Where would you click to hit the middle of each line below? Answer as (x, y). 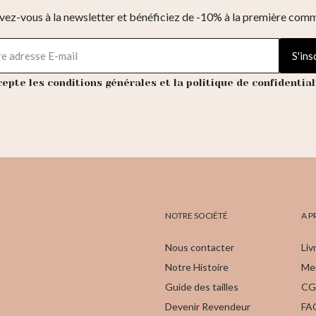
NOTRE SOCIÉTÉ (196, 216)
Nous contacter (200, 248)
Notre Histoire (197, 267)
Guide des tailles (202, 287)
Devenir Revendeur (208, 307)
